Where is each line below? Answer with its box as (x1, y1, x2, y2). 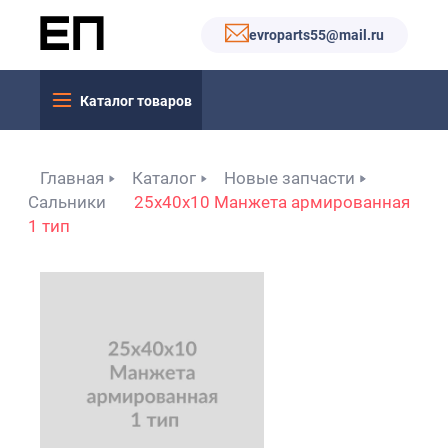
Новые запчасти (224, 168, 355, 188)
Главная (40, 168, 104, 188)
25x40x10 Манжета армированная (134, 192, 410, 212)
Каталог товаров (80, 92, 192, 109)
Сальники (28, 192, 106, 212)
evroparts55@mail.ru (249, 27, 384, 43)
